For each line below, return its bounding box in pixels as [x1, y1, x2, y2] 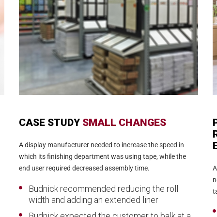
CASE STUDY [19, 116, 82, 128]
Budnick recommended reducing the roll [29, 183, 178, 194]
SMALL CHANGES [82, 116, 166, 128]
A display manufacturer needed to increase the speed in [19, 140, 184, 149]
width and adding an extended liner [29, 194, 158, 205]
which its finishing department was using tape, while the [19, 152, 186, 160]
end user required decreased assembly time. [19, 164, 150, 172]
